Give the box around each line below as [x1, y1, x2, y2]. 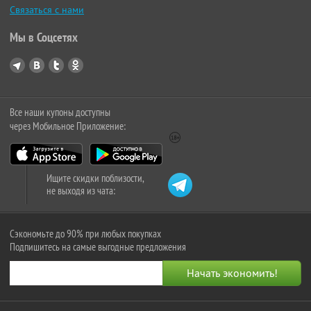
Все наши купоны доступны [10, 105, 110, 119]
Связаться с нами [10, 3, 84, 16]
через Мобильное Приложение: [10, 119, 126, 133]
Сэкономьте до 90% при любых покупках [10, 226, 161, 240]
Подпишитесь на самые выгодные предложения [10, 239, 186, 253]
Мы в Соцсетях [10, 28, 78, 45]
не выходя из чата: [47, 183, 115, 197]
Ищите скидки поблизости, [47, 171, 144, 185]
